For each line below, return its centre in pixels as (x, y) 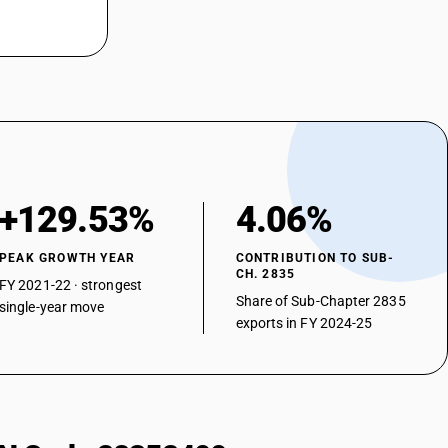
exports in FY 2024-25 (304, 323)
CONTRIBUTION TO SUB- (315, 258)
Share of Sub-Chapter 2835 (320, 301)
